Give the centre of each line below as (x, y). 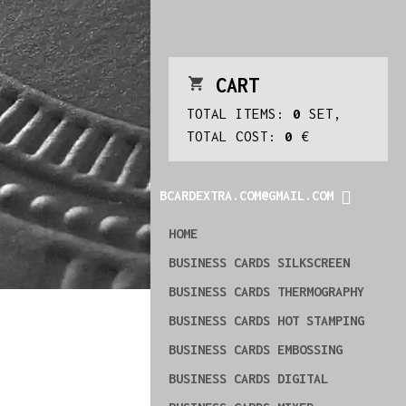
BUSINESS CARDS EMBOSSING (255, 350)
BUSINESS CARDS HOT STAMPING (266, 321)
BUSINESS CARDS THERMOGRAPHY (266, 292)
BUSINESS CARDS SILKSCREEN (259, 263)
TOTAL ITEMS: (239, 114)
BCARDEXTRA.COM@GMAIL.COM (246, 196)
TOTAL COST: (235, 136)
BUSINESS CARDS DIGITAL (248, 379)
